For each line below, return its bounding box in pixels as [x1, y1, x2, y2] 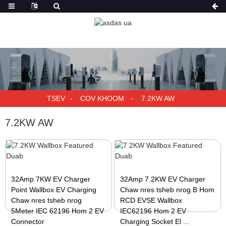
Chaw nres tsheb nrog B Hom [120, 186, 215, 194]
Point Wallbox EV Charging [11, 186, 97, 194]
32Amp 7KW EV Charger [11, 175, 91, 183]
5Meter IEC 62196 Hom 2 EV [11, 207, 104, 215]
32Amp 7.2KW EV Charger [120, 175, 206, 183]
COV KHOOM [80, 94, 124, 102]
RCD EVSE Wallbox [120, 196, 183, 204]
